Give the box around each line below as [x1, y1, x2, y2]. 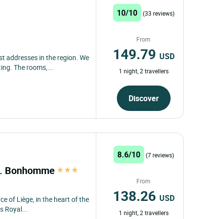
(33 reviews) [142, 9, 175, 17]
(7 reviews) [145, 151, 174, 159]
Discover [128, 92, 159, 104]
